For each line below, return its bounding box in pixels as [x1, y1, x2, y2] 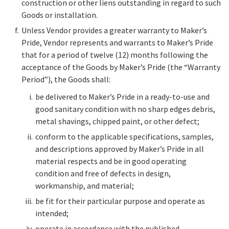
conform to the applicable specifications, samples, [35, 131, 214, 142]
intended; [35, 208, 68, 219]
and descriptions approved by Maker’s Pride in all [35, 144, 204, 154]
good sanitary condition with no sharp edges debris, [35, 104, 215, 114]
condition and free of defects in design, [35, 168, 171, 179]
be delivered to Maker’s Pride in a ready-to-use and [35, 91, 210, 102]
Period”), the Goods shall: [21, 74, 110, 85]
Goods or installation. [21, 10, 98, 20]
